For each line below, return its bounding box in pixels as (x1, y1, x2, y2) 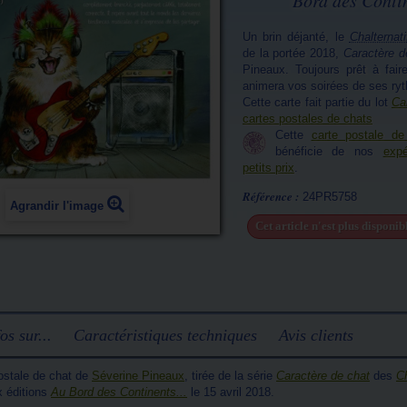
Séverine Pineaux (92, 369, 184, 382)
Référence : (242, 188, 299, 204)
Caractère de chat (276, 369, 370, 382)
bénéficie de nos (274, 144, 383, 158)
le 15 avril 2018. (187, 385, 274, 399)
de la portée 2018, (242, 46, 343, 60)
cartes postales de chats (242, 112, 372, 125)
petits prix (242, 161, 294, 174)
